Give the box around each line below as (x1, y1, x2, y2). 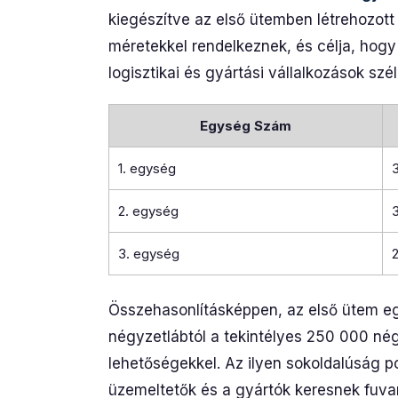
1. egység (118, 160, 176, 177)
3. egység (118, 245, 179, 262)
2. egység (118, 203, 179, 219)
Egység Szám (200, 117, 291, 134)
